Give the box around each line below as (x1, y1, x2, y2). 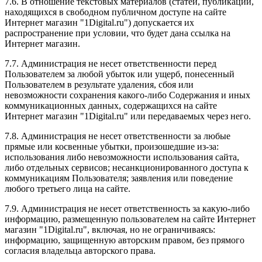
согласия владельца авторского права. (5, 246, 156, 256)
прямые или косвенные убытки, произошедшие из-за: (5, 142, 219, 152)
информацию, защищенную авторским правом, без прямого (5, 235, 244, 246)
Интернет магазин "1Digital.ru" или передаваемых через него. (5, 111, 251, 122)
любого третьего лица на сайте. (5, 184, 130, 194)
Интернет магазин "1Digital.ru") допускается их (5, 18, 194, 28)
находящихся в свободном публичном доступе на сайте (5, 7, 226, 18)
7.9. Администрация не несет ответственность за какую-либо (5, 204, 250, 214)
